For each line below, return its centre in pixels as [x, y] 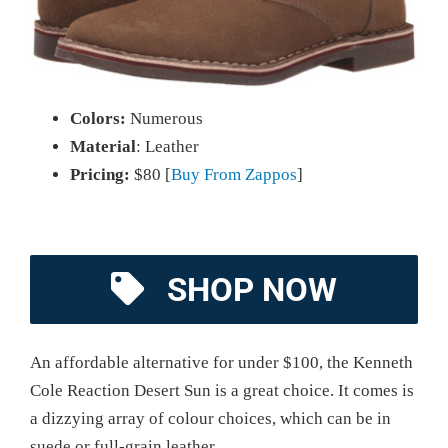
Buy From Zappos [234, 174]
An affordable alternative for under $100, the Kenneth [221, 362]
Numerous [164, 118]
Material [103, 146]
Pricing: [100, 174]
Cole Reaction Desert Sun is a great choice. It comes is [222, 390]
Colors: [98, 118]
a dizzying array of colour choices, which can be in [210, 418]
